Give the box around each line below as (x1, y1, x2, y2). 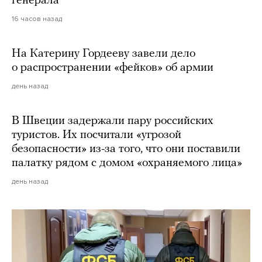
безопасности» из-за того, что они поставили (12, 143, 240, 155)
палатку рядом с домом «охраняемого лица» (12, 157, 242, 169)
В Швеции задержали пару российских (12, 115, 213, 127)
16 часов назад (12, 14, 62, 23)
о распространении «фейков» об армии (12, 61, 213, 74)
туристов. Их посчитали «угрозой (12, 129, 181, 141)
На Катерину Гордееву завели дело (12, 47, 195, 60)
